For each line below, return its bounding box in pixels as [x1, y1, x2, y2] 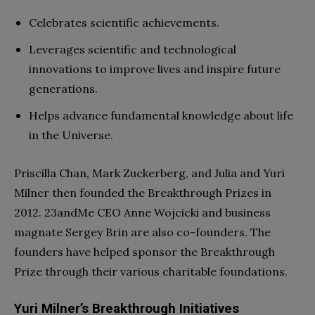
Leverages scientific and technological [29, 42, 236, 57]
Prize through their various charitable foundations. [14, 264, 288, 279]
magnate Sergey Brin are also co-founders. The [14, 225, 271, 240]
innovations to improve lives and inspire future [29, 62, 281, 77]
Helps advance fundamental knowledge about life [29, 108, 293, 123]
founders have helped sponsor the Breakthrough [14, 245, 275, 259]
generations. [29, 82, 98, 96]
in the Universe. [29, 128, 113, 143]
